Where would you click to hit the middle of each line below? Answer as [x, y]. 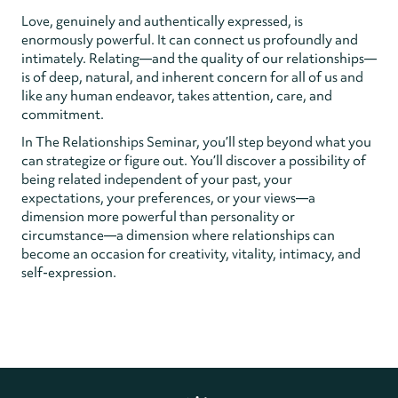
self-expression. [69, 272]
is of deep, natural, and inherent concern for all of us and [192, 77]
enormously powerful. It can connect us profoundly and [190, 40]
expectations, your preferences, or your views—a [168, 198]
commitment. [63, 114]
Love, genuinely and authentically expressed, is [162, 21]
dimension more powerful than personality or [158, 216]
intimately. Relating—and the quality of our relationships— [199, 58]
